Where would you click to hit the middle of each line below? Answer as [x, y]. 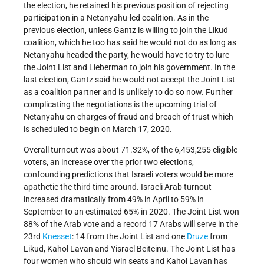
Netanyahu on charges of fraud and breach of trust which [128, 117]
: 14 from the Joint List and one [129, 237]
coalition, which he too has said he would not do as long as [130, 43]
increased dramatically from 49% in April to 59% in [114, 199]
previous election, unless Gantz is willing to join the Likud [126, 30]
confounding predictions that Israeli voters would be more [128, 175]
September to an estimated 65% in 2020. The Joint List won [131, 212]
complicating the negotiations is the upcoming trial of [120, 105]
